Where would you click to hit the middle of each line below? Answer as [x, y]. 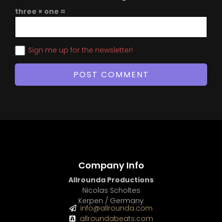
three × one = [40, 11]
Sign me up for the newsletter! [81, 50]
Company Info [111, 165]
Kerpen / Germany [111, 201]
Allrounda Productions [111, 180]
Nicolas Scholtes [111, 191]
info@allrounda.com [117, 208]
